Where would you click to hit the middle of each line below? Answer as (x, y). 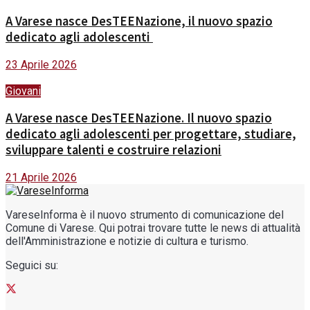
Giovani (23, 91)
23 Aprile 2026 (41, 64)
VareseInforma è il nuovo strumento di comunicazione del (145, 215)
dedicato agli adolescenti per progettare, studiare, (151, 134)
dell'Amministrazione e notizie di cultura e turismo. (127, 241)
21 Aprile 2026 (41, 178)
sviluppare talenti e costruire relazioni (113, 150)
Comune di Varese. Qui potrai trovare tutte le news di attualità (153, 228)
